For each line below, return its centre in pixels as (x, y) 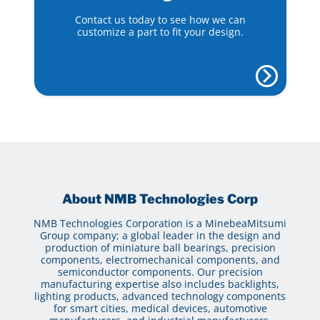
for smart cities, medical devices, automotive (160, 308)
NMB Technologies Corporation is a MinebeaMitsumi (160, 223)
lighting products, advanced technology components (160, 296)
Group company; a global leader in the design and (160, 235)
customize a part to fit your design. (160, 31)
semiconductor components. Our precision (160, 271)
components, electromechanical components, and (160, 259)
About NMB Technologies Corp (160, 199)
